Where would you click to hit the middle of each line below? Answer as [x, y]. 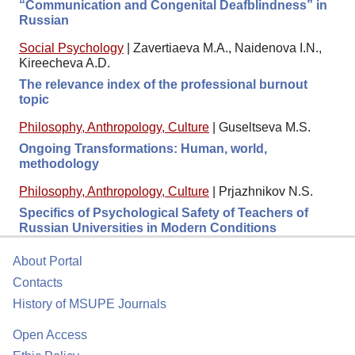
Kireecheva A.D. [65, 63]
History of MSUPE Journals [90, 304]
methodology [59, 164]
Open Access [50, 335]
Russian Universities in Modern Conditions [148, 228]
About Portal [48, 261]
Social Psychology [71, 48]
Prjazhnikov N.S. [266, 192]
